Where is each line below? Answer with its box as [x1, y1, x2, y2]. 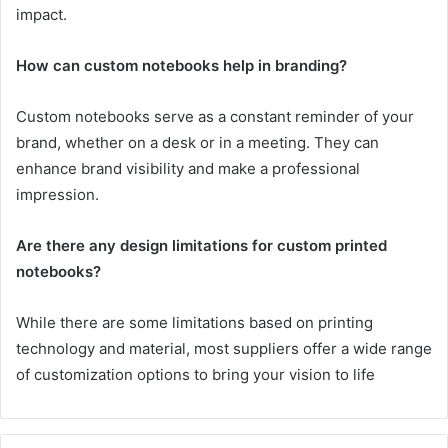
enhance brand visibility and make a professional [16, 158, 360, 178]
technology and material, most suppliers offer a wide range [16, 338, 432, 358]
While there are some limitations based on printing [16, 312, 373, 332]
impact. [16, 4, 67, 24]
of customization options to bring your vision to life [16, 364, 375, 384]
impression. [16, 184, 99, 204]
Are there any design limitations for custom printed [16, 235, 387, 255]
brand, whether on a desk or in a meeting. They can [16, 132, 379, 152]
